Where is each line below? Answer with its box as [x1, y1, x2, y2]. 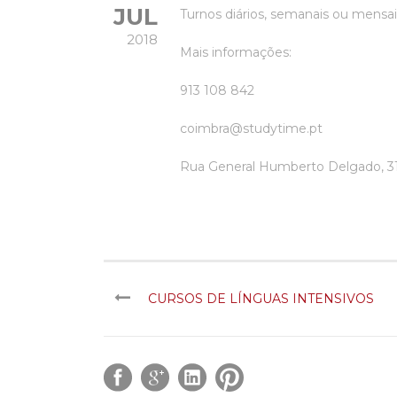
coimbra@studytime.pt [180, 121, 323, 136]
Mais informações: [180, 44, 292, 60]
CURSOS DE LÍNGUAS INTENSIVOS [148, 291, 374, 307]
